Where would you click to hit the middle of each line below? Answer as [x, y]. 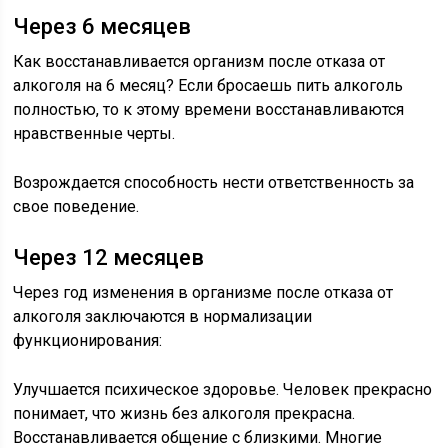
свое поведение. [76, 206]
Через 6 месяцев [102, 26]
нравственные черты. [94, 133]
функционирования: [88, 340]
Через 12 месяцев [109, 257]
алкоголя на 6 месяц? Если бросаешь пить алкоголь [208, 85]
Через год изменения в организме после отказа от [203, 292]
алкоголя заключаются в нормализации [163, 316]
